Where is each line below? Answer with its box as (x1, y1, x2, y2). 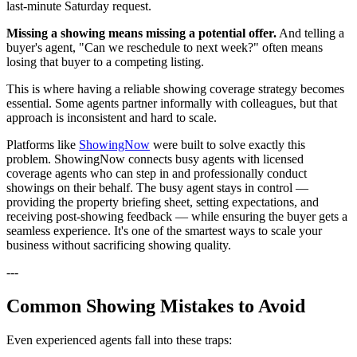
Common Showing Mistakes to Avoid (6, 295, 305, 316)
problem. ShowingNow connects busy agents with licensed (6, 151, 304, 166)
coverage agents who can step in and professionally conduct (6, 166, 307, 180)
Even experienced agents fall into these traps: (6, 332, 232, 347)
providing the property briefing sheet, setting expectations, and (6, 194, 319, 209)
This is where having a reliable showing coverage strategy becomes (6, 81, 344, 96)
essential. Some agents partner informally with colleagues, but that (6, 96, 337, 110)
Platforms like (6, 137, 79, 151)
